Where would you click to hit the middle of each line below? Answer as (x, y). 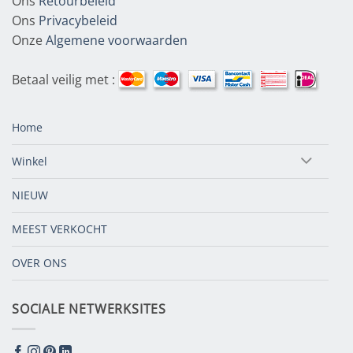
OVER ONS (39, 263)
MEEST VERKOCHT (59, 229)
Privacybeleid (78, 21)
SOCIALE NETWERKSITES (89, 309)
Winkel (30, 162)
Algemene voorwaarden (117, 41)
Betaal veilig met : (65, 80)
